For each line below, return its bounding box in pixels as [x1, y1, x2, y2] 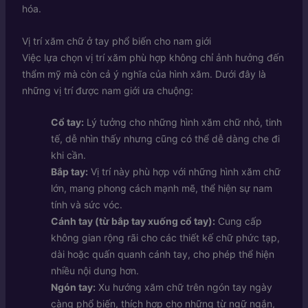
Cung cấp [214, 214, 262, 227]
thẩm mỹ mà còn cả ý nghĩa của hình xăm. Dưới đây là [21, 67, 266, 80]
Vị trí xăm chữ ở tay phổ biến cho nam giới [21, 34, 211, 47]
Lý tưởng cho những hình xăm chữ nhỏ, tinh [83, 115, 282, 128]
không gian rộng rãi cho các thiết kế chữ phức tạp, [50, 231, 280, 243]
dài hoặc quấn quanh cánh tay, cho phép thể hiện [50, 247, 274, 260]
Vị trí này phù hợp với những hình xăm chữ [87, 165, 280, 177]
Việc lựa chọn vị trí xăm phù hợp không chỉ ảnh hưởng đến [21, 51, 284, 63]
